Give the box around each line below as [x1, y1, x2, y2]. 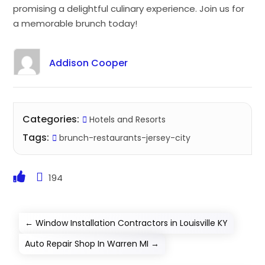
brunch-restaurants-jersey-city [57, 131, 191, 144]
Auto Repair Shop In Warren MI [25, 237, 149, 250]
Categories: [22, 112, 80, 126]
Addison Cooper [49, 56, 128, 70]
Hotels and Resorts [89, 113, 166, 125]
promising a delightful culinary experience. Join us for [13, 2, 245, 15]
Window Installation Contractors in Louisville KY [35, 216, 228, 229]
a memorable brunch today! [13, 17, 138, 30]
